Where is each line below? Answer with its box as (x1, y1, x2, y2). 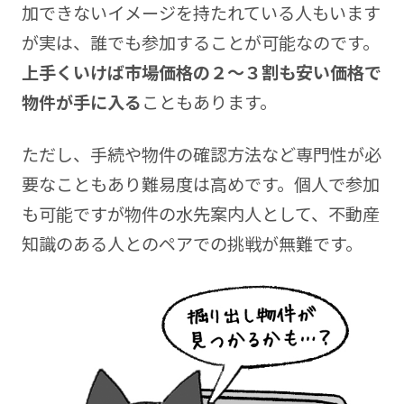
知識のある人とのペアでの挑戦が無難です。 (21, 230, 363, 256)
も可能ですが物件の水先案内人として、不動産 (21, 200, 380, 226)
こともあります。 (141, 88, 277, 115)
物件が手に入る (21, 88, 142, 115)
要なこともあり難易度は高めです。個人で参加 (21, 170, 380, 197)
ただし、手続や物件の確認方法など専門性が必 (21, 141, 381, 167)
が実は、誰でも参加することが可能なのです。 (21, 29, 380, 55)
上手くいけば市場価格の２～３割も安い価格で (21, 59, 381, 85)
